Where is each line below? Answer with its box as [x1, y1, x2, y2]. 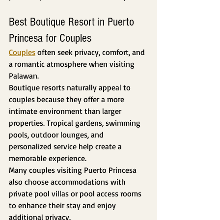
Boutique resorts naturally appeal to [9, 82, 133, 93]
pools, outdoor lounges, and [9, 130, 106, 140]
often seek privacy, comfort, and [35, 47, 147, 57]
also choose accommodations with [9, 177, 128, 187]
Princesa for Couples [9, 31, 91, 45]
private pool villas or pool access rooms [9, 189, 143, 199]
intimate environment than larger [9, 106, 123, 116]
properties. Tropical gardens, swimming [9, 118, 142, 128]
